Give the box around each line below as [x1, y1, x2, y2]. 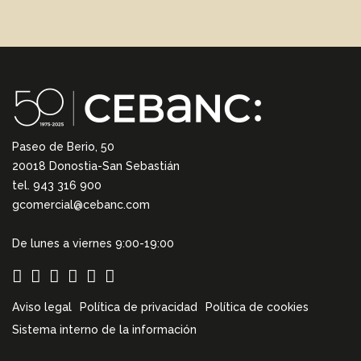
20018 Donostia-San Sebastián [12, 160, 180, 172]
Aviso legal [12, 301, 72, 313]
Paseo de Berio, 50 [12, 140, 114, 153]
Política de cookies [205, 301, 309, 313]
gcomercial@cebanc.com [12, 198, 150, 211]
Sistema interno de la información [12, 323, 197, 336]
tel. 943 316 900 [12, 179, 102, 192]
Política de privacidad [80, 301, 197, 313]
